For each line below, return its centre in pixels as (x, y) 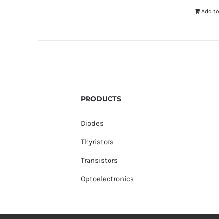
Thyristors (97, 142)
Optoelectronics (107, 179)
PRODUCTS (101, 99)
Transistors (99, 160)
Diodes (92, 123)
